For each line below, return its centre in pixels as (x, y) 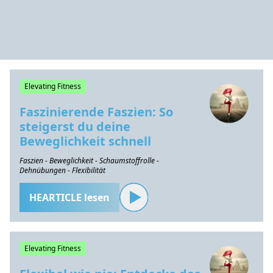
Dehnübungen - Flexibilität (62, 170)
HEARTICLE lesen (69, 197)
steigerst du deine (75, 126)
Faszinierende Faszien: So (96, 112)
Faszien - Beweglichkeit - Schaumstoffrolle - (89, 161)
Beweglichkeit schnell (85, 141)
